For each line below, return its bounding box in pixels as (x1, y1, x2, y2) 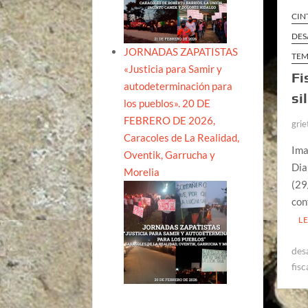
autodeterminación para (124, 79, 233, 92)
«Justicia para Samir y (124, 62, 223, 75)
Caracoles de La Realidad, (124, 131, 240, 144)
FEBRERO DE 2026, (124, 113, 216, 126)
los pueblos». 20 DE (124, 96, 211, 109)
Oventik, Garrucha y (124, 148, 216, 161)
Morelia (124, 165, 160, 178)
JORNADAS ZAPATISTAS (124, 45, 239, 58)
